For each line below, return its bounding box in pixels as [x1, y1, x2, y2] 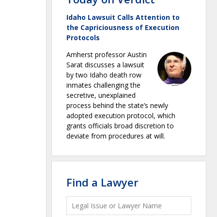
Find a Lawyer [66, 175, 139, 189]
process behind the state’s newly [66, 101, 168, 110]
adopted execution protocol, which [66, 111, 175, 120]
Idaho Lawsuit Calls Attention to [66, 13, 180, 22]
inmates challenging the [66, 80, 140, 90]
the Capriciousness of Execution [66, 23, 179, 32]
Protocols [66, 33, 100, 42]
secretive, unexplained [66, 91, 136, 100]
